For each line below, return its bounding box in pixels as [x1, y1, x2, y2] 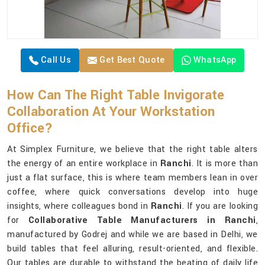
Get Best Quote [97, 54, 165, 67]
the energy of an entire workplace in [7, 157, 160, 170]
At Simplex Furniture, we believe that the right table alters [7, 143, 258, 156]
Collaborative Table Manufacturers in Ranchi [28, 214, 256, 227]
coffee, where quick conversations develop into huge [7, 186, 258, 199]
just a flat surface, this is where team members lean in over [7, 172, 258, 185]
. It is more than [191, 157, 258, 170]
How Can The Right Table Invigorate [7, 86, 224, 105]
